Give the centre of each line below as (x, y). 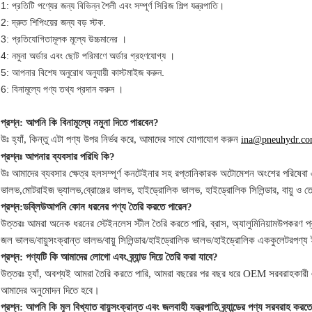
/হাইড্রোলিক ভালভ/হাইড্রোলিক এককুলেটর (219, 241)
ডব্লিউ (34, 207)
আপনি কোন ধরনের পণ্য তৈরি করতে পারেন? (119, 207)
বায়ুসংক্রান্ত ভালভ (69, 241)
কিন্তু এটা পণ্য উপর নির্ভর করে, (83, 140)
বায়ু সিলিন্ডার (125, 241)
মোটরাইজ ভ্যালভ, (53, 190)
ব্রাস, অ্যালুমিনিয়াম (244, 224)
